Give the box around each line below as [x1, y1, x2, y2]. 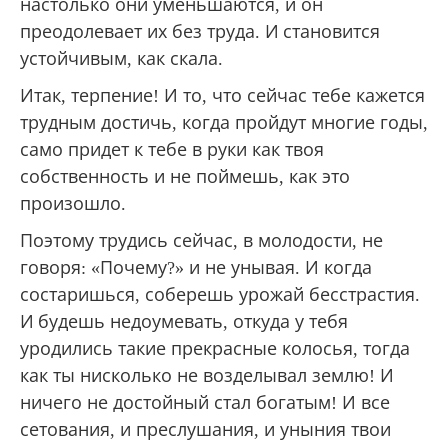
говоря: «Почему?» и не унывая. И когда [20, 257, 372, 278]
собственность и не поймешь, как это [20, 166, 350, 187]
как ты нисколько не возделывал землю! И [20, 365, 394, 386]
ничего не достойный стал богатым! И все [20, 392, 390, 413]
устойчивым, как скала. [20, 48, 223, 69]
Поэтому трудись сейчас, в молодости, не [20, 230, 383, 251]
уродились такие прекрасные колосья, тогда [20, 338, 410, 359]
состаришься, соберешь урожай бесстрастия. [20, 284, 420, 305]
